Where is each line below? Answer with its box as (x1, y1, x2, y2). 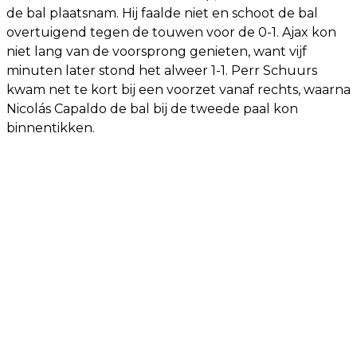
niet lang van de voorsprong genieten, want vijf (6, 43, 307, 59)
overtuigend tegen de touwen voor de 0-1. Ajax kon (6, 24, 336, 40)
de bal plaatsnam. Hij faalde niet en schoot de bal (6, 5, 318, 21)
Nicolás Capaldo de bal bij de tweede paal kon (6, 100, 298, 116)
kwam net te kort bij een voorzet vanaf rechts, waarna (6, 81, 351, 97)
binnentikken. (6, 120, 95, 135)
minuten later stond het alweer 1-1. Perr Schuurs (6, 62, 317, 78)
